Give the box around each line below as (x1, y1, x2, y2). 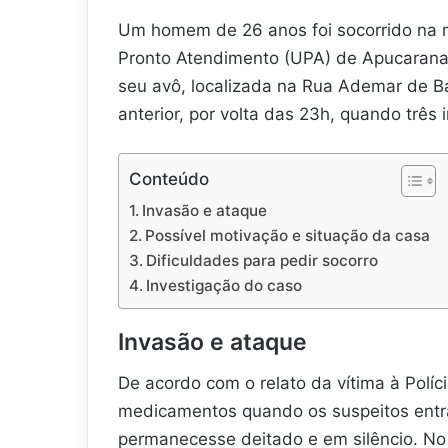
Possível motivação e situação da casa (145, 225, 431, 245)
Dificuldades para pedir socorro (146, 250, 379, 270)
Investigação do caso (146, 275, 303, 295)
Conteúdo (129, 169, 209, 190)
